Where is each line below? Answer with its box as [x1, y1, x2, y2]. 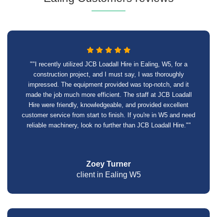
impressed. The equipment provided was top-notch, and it [28, 81, 189, 88]
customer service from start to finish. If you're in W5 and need [22, 111, 195, 119]
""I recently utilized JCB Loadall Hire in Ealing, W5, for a [30, 61, 187, 68]
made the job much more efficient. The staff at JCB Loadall [25, 91, 192, 98]
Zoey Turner [86, 160, 131, 168]
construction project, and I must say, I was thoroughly [33, 71, 184, 78]
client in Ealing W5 [76, 170, 141, 179]
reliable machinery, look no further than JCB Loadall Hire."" [26, 122, 191, 129]
